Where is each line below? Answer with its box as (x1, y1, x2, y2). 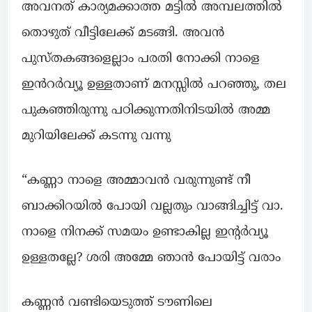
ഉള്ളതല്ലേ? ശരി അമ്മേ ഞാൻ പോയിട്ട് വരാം (22, 250, 281, 267)
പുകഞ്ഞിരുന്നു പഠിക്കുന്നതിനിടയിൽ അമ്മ (22, 102, 270, 119)
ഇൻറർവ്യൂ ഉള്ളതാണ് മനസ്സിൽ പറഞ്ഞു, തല (22, 77, 286, 93)
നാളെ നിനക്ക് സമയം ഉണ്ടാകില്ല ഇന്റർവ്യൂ (22, 224, 268, 241)
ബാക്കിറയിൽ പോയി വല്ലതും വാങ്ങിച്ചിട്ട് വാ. (22, 198, 283, 215)
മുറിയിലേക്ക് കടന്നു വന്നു (22, 128, 171, 145)
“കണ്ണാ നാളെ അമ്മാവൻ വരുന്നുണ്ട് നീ (22, 173, 251, 189)
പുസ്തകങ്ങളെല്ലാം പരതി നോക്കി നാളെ (22, 51, 260, 68)
